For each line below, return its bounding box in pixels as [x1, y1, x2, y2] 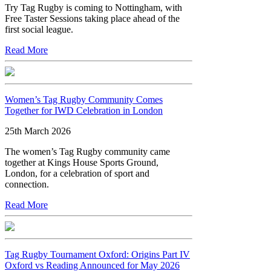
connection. [5, 178, 49, 189]
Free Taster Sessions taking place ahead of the [5, 13, 180, 24]
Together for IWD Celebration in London [5, 105, 163, 116]
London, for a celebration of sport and [5, 168, 149, 178]
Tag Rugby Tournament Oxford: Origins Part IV [5, 249, 190, 260]
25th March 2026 [5, 125, 71, 136]
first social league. [5, 24, 73, 34]
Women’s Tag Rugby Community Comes [5, 94, 163, 105]
